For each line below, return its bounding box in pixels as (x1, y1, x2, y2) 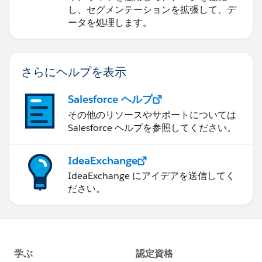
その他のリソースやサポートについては (68, 109, 236, 122)
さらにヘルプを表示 (21, 64, 126, 80)
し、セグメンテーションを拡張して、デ (68, 4, 236, 16)
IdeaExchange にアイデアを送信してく (68, 170, 235, 182)
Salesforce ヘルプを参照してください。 (68, 122, 236, 135)
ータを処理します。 (68, 16, 152, 29)
